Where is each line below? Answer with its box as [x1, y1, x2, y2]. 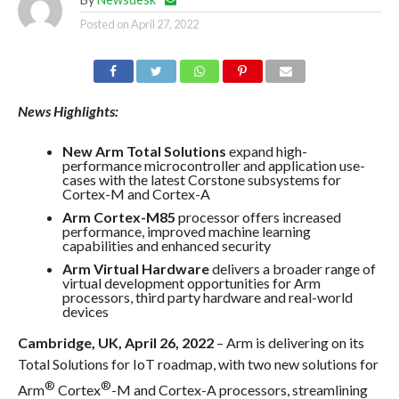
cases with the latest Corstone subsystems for [61, 171, 341, 189]
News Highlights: [17, 102, 118, 120]
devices [61, 303, 109, 321]
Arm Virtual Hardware [61, 260, 209, 278]
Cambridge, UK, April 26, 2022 [17, 334, 214, 352]
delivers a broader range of [208, 260, 376, 278]
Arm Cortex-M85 [61, 208, 175, 226]
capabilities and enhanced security [61, 237, 271, 255]
